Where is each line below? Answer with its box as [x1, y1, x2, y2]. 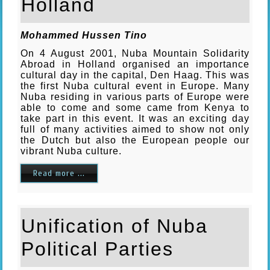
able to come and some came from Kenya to [20, 102, 250, 113]
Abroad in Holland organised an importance [20, 58, 250, 69]
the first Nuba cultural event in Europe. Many [20, 80, 250, 91]
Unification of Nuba [21, 215, 209, 237]
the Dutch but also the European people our [20, 134, 250, 145]
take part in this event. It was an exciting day [20, 113, 250, 124]
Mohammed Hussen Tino [20, 30, 148, 40]
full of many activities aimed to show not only [20, 124, 250, 134]
